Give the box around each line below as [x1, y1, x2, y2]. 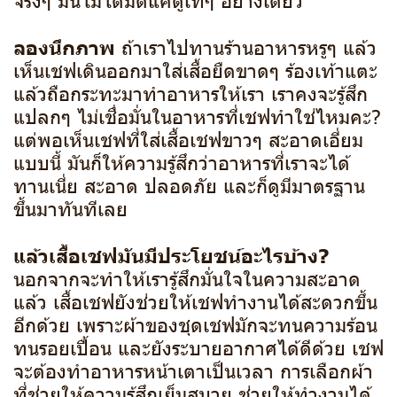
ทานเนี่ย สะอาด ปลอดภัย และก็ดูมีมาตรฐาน [13, 172, 365, 197]
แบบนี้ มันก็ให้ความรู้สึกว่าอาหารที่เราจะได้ [13, 149, 350, 174]
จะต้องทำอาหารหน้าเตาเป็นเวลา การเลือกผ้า [13, 357, 373, 382]
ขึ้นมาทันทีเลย [13, 195, 128, 220]
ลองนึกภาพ [13, 33, 115, 58]
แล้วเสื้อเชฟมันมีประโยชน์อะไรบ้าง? [13, 241, 329, 267]
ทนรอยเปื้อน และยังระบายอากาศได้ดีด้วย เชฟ [13, 334, 384, 359]
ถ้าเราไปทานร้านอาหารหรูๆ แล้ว [115, 34, 377, 58]
